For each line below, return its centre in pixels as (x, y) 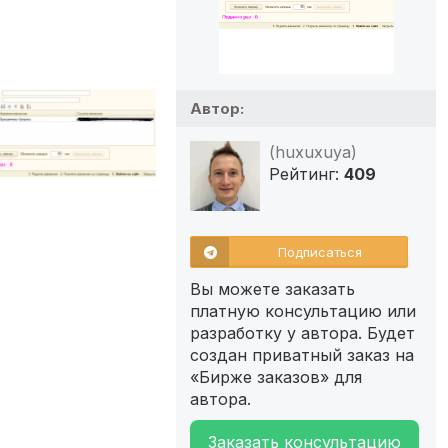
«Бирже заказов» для (276, 376)
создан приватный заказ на (302, 354)
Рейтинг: (306, 173)
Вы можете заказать (272, 288)
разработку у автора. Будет (302, 332)
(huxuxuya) (313, 151)
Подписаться (320, 251)
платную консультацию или (303, 310)
